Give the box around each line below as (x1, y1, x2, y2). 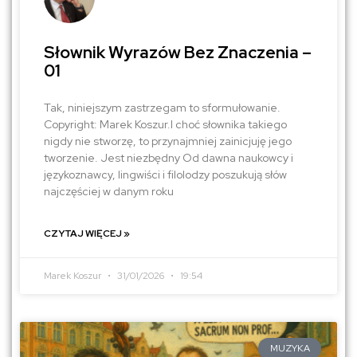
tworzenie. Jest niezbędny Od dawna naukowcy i (44, 151, 293, 166)
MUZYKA (269, 342, 310, 355)
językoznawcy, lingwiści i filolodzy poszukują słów (44, 167, 287, 182)
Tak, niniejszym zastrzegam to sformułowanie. (44, 100, 280, 116)
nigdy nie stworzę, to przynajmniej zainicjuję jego (44, 134, 292, 149)
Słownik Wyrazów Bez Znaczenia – (44, 41, 312, 64)
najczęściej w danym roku (44, 184, 174, 199)
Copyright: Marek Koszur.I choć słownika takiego (44, 117, 287, 132)
